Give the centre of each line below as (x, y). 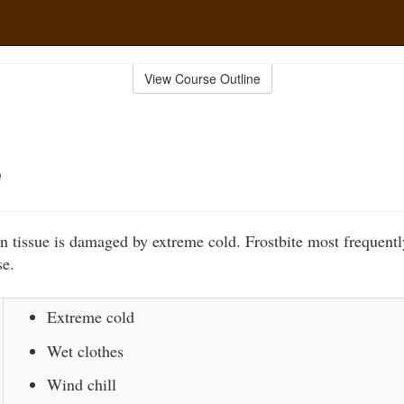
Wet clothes (85, 350)
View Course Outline (202, 78)
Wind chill (82, 384)
